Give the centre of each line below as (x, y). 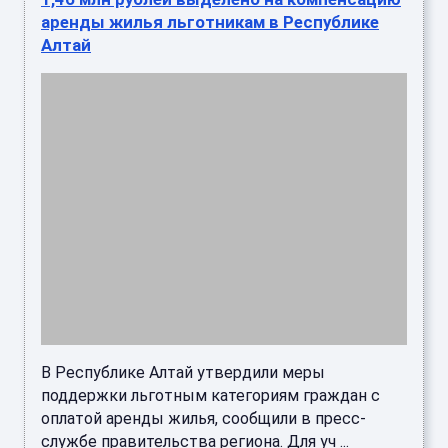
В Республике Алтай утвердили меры (183, 329)
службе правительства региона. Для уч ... (195, 398)
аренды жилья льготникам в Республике (210, 22)
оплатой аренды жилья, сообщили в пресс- (203, 375)
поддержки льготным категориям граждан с (210, 352)
